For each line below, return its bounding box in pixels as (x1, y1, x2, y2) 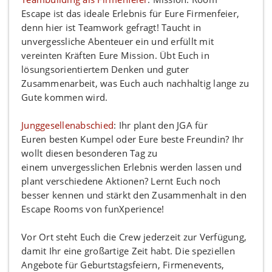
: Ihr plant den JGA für (114, 118, 208, 131)
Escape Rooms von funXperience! (21, 202, 165, 215)
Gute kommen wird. (21, 90, 108, 103)
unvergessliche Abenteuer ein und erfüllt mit (21, 35, 214, 47)
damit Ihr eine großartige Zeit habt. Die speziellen (21, 244, 235, 257)
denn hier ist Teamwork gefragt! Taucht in (21, 21, 202, 33)
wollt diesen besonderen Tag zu (21, 146, 158, 159)
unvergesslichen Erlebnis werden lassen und (50, 160, 242, 173)
